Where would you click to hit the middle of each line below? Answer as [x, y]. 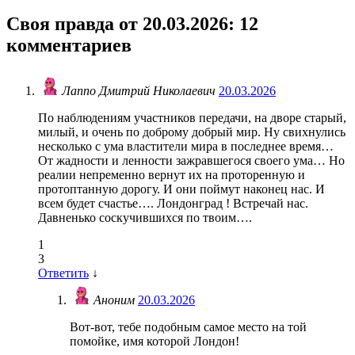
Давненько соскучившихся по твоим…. [145, 218]
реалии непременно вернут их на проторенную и [172, 175]
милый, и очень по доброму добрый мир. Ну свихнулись [192, 132]
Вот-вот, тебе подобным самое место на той [188, 327]
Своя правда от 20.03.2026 [117, 23]
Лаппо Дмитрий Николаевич [140, 91]
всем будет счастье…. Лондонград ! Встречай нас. [173, 204]
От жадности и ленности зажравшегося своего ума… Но [191, 161]
